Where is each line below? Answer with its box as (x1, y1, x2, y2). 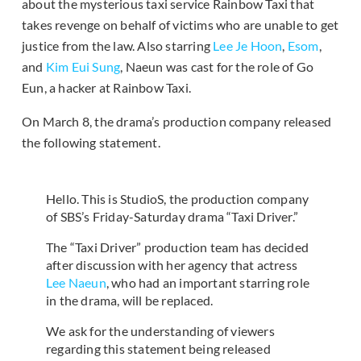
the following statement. (22, 135, 160, 151)
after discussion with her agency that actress (46, 257, 298, 273)
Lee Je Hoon (213, 38, 283, 54)
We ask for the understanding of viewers (46, 323, 275, 339)
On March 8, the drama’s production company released (22, 114, 332, 130)
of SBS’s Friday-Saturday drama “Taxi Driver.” (46, 209, 299, 225)
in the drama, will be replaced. (46, 293, 214, 309)
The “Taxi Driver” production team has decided (46, 239, 309, 255)
